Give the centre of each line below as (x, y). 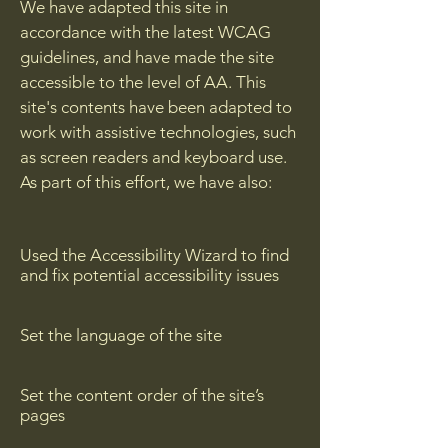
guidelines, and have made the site (147, 56)
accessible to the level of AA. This (143, 81)
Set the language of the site (123, 334)
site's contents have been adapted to (156, 106)
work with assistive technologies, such (158, 131)
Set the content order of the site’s (142, 394)
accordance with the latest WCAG (145, 31)
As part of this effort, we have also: (146, 181)
